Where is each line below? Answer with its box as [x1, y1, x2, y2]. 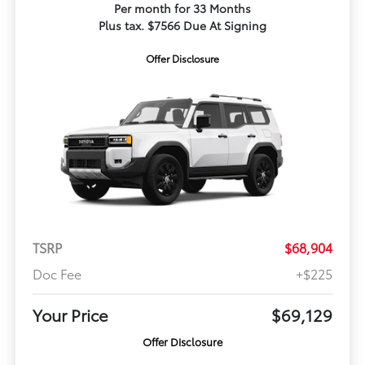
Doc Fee [32, 263, 81, 283]
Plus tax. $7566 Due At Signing [99, 17, 266, 34]
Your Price [32, 302, 108, 326]
